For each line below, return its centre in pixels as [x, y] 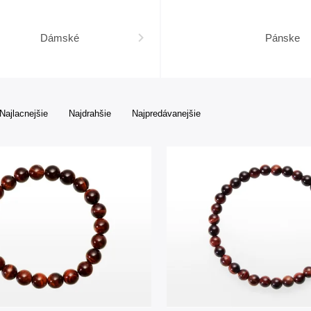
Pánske [282, 38]
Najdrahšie [90, 114]
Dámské [60, 38]
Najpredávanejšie [166, 114]
